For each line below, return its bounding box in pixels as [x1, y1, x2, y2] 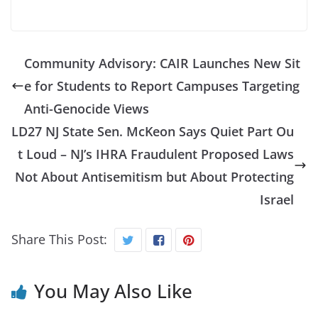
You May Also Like [34, 278, 192, 304]
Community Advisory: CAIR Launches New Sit [24, 54, 300, 72]
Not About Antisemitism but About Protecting [15, 168, 294, 185]
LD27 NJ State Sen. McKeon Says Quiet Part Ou [11, 122, 294, 140]
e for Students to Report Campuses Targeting [24, 77, 300, 94]
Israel [260, 190, 294, 208]
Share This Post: [11, 230, 107, 248]
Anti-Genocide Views [24, 99, 149, 117]
